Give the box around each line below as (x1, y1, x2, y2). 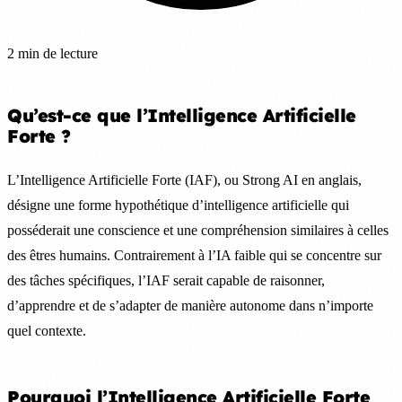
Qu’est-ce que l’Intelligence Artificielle (7, 103, 356, 127)
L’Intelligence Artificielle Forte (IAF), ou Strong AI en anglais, (7, 171, 362, 188)
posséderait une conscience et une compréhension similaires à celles (7, 222, 389, 238)
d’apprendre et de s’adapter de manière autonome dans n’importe (7, 297, 373, 313)
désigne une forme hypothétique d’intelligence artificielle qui (7, 197, 349, 213)
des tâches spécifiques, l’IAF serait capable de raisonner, (7, 272, 325, 288)
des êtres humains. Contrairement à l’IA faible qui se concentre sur (7, 247, 381, 263)
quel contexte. (7, 322, 86, 338)
